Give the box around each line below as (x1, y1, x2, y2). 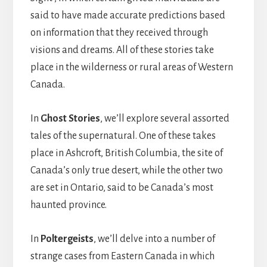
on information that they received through (30, 27, 208, 39)
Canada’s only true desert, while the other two (30, 165, 223, 176)
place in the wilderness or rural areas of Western (30, 62, 233, 73)
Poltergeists (40, 234, 94, 245)
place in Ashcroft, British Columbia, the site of (30, 148, 223, 159)
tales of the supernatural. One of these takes (30, 131, 216, 142)
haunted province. (30, 200, 107, 211)
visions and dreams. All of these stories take (30, 45, 214, 56)
